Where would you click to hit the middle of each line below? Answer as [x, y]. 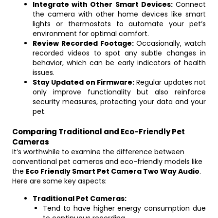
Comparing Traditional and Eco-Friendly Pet [99, 132]
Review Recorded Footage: [83, 43]
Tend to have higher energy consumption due [124, 208]
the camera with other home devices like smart [119, 14]
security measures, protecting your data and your [119, 102]
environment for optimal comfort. [91, 34]
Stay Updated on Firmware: [83, 82]
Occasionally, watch [170, 43]
